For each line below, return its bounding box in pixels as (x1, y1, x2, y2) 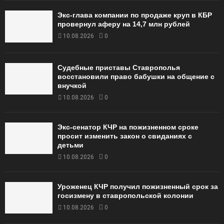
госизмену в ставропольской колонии (57, 191, 193, 199)
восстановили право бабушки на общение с (57, 72, 214, 80)
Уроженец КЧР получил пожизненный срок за (57, 182, 218, 190)
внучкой (57, 81, 86, 89)
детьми (57, 140, 83, 149)
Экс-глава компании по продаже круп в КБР (57, 11, 212, 19)
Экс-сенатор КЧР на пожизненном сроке (57, 122, 198, 131)
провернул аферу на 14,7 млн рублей (57, 20, 190, 28)
